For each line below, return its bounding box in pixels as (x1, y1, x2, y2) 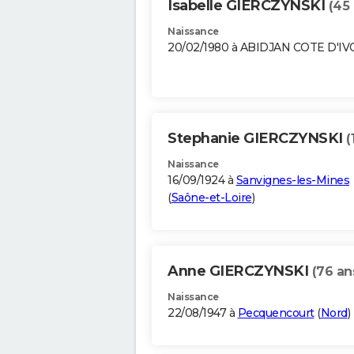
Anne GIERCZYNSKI (168, 262, 312, 281)
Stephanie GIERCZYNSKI (168, 130, 346, 148)
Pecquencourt (237, 306, 314, 321)
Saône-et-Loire (171, 190, 252, 205)
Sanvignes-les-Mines (235, 173, 349, 188)
